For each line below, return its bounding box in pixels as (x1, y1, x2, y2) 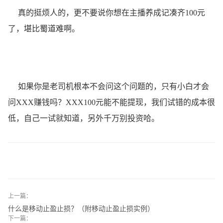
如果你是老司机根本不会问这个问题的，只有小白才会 (8, 82, 209, 91)
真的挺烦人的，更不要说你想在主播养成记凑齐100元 (8, 8, 205, 17)
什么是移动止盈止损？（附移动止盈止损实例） (8, 204, 154, 213)
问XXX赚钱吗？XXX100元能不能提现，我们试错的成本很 (8, 98, 215, 107)
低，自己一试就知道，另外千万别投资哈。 (8, 113, 159, 122)
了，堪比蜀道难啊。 (8, 24, 80, 33)
